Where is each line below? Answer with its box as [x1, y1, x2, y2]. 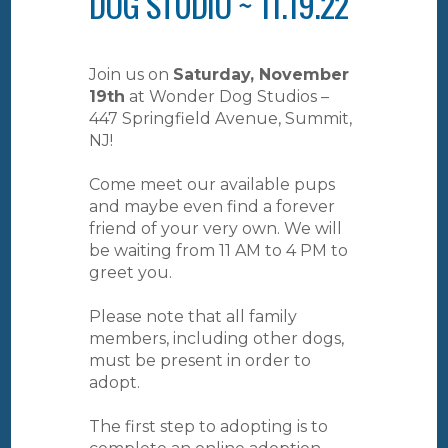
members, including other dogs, [89, 329, 344, 349]
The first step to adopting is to [89, 417, 328, 437]
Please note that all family [89, 307, 297, 327]
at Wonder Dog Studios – [125, 87, 329, 107]
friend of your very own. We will [89, 219, 342, 239]
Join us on [89, 65, 173, 85]
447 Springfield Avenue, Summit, [89, 109, 352, 129]
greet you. [89, 263, 172, 283]
